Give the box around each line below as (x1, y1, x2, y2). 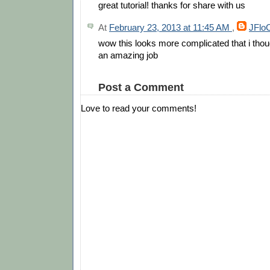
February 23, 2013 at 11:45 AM (109, 22, 232, 33)
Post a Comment (98, 80, 184, 93)
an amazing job (98, 50, 158, 61)
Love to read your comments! (81, 103, 196, 114)
